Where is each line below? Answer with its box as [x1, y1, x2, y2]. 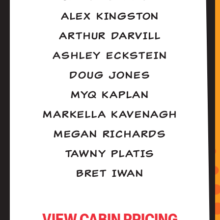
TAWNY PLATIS [65, 147, 155, 161]
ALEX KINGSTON [60, 10, 160, 23]
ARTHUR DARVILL [59, 29, 161, 43]
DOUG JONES [69, 69, 151, 82]
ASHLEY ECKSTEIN [53, 49, 167, 62]
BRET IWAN [76, 167, 144, 180]
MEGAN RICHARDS [53, 128, 167, 141]
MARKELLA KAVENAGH [43, 108, 177, 121]
